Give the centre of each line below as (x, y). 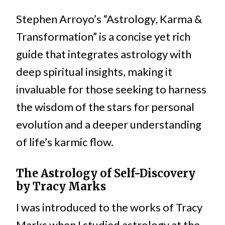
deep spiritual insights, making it (94, 72)
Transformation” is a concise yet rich (103, 37)
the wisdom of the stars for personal (105, 107)
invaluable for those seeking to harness (111, 89)
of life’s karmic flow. (65, 142)
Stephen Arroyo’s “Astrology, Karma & (109, 19)
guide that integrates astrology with (104, 54)
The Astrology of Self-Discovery (106, 174)
